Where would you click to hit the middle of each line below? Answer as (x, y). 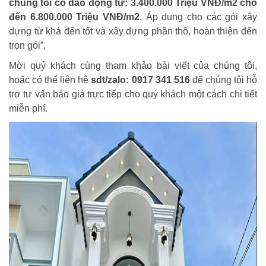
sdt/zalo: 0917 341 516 (140, 80)
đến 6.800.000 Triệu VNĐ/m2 (74, 17)
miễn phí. (28, 108)
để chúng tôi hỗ (224, 80)
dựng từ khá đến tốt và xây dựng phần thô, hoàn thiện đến (133, 31)
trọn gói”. (27, 45)
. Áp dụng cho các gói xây (198, 17)
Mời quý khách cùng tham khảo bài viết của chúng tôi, (133, 66)
